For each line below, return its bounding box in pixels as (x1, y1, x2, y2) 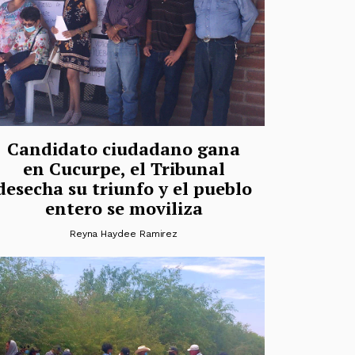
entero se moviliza (44, 196, 203, 219)
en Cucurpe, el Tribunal (22, 156, 225, 180)
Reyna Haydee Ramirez (69, 227, 178, 239)
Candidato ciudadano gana (7, 136, 240, 160)
